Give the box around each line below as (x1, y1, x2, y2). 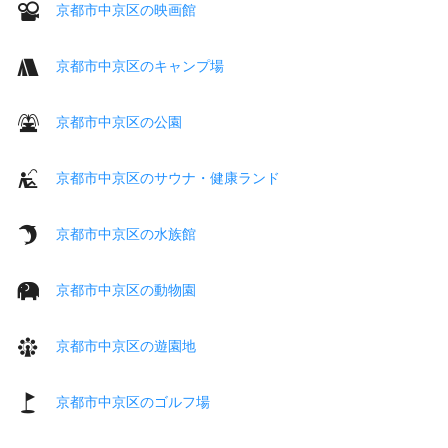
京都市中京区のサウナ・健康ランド (56, 169, 280, 186)
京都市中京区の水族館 (56, 225, 196, 242)
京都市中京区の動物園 (56, 281, 196, 298)
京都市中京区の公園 (56, 113, 182, 130)
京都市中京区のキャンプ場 (56, 57, 224, 74)
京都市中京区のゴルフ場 (56, 393, 210, 410)
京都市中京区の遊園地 (56, 337, 196, 354)
